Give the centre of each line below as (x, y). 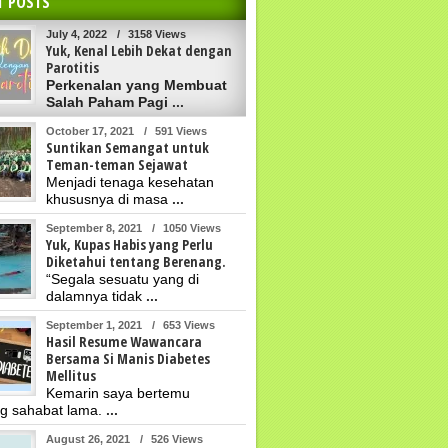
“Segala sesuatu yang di (122, 278)
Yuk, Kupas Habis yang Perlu (129, 244)
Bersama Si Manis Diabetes (128, 358)
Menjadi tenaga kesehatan (130, 181)
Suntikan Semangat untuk (127, 147)
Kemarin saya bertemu (118, 392)
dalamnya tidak (96, 295)
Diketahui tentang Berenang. (136, 261)
